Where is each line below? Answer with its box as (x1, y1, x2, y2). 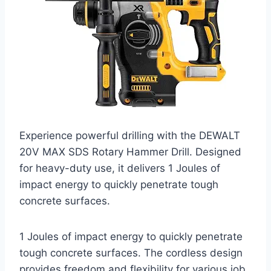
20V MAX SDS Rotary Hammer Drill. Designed (19, 146, 241, 158)
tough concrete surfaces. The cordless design (19, 247, 243, 260)
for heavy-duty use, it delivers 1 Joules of (19, 162, 220, 175)
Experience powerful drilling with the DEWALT (19, 129, 240, 142)
